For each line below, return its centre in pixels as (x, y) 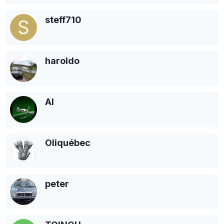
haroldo (62, 60)
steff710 (63, 19)
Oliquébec (68, 142)
